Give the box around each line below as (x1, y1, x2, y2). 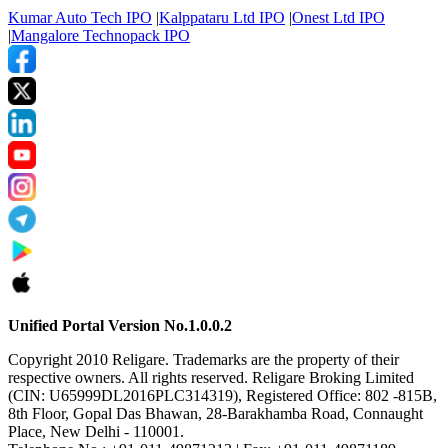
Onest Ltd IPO (292, 9, 385, 27)
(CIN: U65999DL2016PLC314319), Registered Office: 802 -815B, (8, 387, 437, 405)
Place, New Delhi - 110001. (8, 423, 184, 441)
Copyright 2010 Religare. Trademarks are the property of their (8, 351, 399, 369)
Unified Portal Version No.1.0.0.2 (8, 317, 232, 335)
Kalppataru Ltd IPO (159, 9, 285, 27)
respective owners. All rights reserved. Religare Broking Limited (8, 369, 414, 387)
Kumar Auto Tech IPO (8, 9, 152, 27)
